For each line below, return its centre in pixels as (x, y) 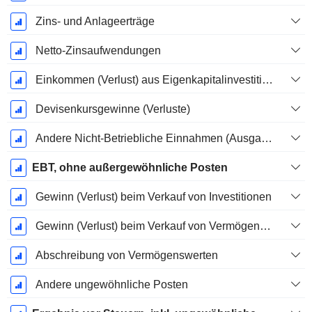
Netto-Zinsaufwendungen (98, 51)
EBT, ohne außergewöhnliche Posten (130, 168)
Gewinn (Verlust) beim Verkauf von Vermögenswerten (265, 226)
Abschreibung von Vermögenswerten (126, 256)
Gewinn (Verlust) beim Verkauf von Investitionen (153, 197)
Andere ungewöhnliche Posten (111, 285)
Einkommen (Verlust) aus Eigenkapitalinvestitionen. (267, 80)
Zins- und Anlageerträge (95, 22)
